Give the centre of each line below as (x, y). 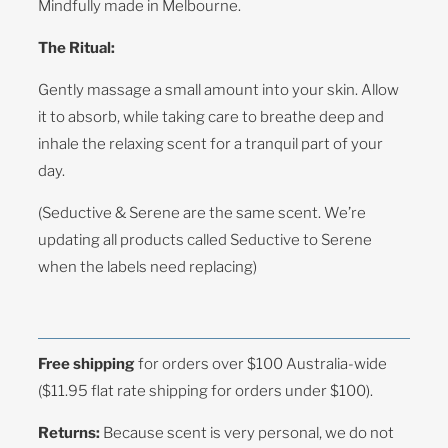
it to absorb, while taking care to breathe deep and (211, 116)
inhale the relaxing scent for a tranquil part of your (211, 143)
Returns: (69, 432)
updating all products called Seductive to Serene (205, 239)
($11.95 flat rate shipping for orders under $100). (206, 390)
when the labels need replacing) (149, 266)
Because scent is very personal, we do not (247, 432)
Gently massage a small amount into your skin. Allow (219, 89)
